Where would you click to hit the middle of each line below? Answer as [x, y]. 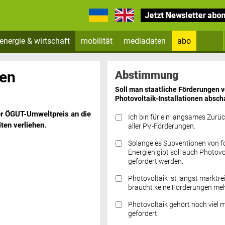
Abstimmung [147, 75]
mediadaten [145, 41]
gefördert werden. [155, 161]
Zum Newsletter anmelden [160, 60]
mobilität [97, 41]
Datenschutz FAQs [145, 151]
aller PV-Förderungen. [161, 126]
